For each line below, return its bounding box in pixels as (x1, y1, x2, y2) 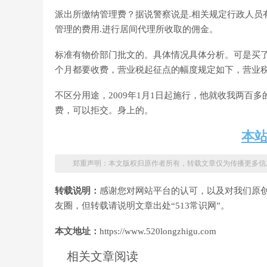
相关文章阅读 (67, 250, 138, 263)
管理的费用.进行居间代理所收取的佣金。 (55, 24, 218, 34)
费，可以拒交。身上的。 (55, 105, 153, 115)
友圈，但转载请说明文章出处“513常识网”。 (55, 201, 229, 210)
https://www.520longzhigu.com (100, 226, 216, 236)
